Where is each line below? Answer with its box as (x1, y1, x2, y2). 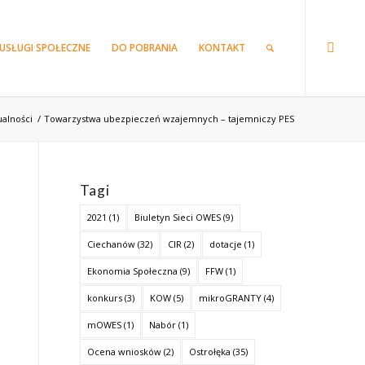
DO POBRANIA (111, 41, 178, 55)
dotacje (209, 238, 242, 250)
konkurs (86, 292, 122, 304)
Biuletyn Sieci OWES (134, 211, 221, 223)
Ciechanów (86, 238, 135, 250)
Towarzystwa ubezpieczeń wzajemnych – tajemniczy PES (44, 112, 295, 125)
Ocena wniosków (86, 345, 161, 358)
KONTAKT (198, 41, 245, 55)
